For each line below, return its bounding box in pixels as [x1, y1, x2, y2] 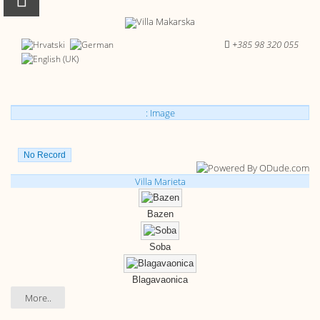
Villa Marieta [134, 175, 186, 189]
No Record [24, 150, 66, 161]
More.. [24, 291, 51, 304]
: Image [145, 106, 175, 120]
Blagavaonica [132, 274, 188, 286]
